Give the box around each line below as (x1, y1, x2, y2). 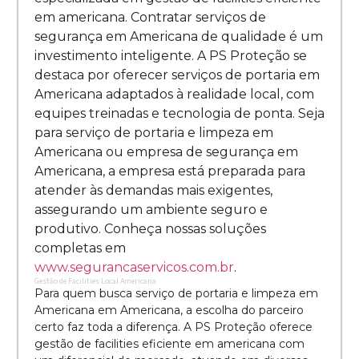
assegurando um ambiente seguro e (34, 202, 268, 218)
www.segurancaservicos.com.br (34, 260, 234, 276)
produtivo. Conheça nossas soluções (34, 221, 266, 237)
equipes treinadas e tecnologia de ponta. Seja (34, 106, 325, 122)
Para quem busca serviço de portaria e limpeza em (34, 286, 318, 301)
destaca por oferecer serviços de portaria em (34, 67, 320, 83)
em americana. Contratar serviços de (34, 10, 266, 26)
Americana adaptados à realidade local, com (34, 87, 314, 103)
